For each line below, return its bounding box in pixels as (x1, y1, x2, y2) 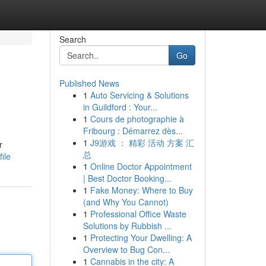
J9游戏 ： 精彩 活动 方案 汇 (90, 137, 194, 148)
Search (59, 33, 86, 45)
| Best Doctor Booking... (83, 172, 172, 184)
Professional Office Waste (90, 208, 186, 220)
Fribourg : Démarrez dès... (83, 125, 183, 137)
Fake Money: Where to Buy (90, 184, 193, 196)
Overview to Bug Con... (83, 243, 170, 255)
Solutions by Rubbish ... (83, 220, 172, 232)
